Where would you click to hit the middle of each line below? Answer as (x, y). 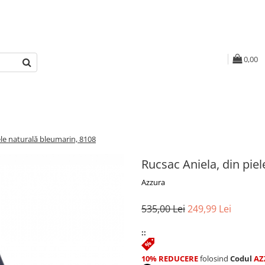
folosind (214, 258)
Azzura (153, 182)
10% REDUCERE (170, 258)
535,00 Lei (163, 209)
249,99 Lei (209, 209)
